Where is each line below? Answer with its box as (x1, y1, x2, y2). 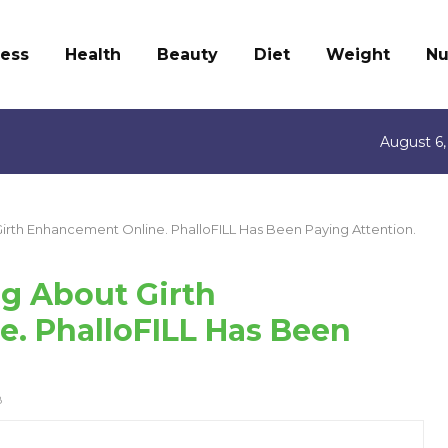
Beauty (157, 45, 218, 64)
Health (65, 45, 121, 64)
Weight (326, 45, 390, 64)
